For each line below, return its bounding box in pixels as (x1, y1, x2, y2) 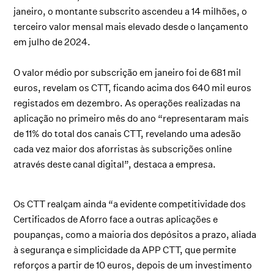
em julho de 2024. (13, 36, 91, 48)
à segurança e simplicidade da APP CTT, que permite (13, 244, 237, 256)
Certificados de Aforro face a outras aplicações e (13, 213, 218, 226)
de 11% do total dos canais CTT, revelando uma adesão (13, 128, 242, 140)
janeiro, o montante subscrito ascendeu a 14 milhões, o (13, 6, 248, 18)
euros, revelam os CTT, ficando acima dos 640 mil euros (13, 82, 252, 94)
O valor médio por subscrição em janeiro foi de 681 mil (13, 67, 242, 79)
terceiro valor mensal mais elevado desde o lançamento (13, 21, 249, 33)
